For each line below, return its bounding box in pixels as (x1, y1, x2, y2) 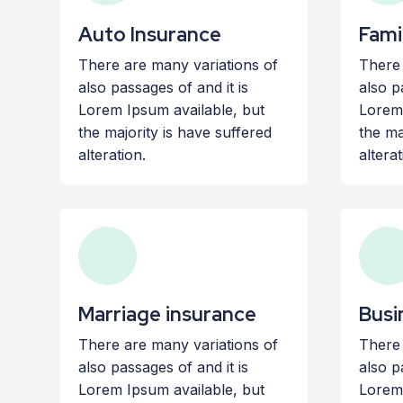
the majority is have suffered (78, 123, 273, 141)
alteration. (78, 146, 147, 164)
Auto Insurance (78, 22, 222, 48)
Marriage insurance (78, 300, 257, 327)
